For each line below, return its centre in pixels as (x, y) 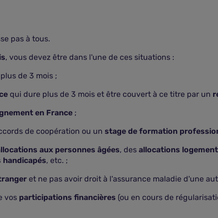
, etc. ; (57, 160)
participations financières (67, 197)
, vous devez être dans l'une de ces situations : (90, 57)
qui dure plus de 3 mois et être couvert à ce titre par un (110, 94)
